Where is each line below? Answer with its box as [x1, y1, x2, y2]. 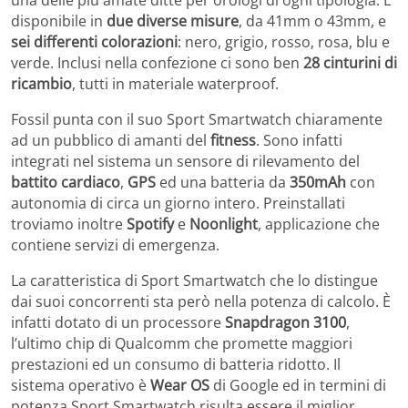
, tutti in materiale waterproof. [72, 74, 279, 95]
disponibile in [11, 11, 107, 32]
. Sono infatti [256, 130, 342, 151]
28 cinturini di [303, 53, 397, 74]
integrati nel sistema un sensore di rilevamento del [11, 151, 360, 172]
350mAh [290, 172, 346, 193]
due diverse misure [107, 11, 239, 32]
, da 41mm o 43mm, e [239, 11, 386, 32]
